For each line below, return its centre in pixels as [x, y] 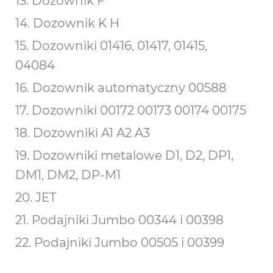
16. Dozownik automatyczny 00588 [121, 88]
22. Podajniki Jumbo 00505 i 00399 [120, 243]
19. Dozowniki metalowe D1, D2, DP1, [124, 155]
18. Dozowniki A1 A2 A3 [83, 133]
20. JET [36, 197]
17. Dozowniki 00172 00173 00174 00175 [131, 110]
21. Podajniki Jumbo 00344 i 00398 [119, 220]
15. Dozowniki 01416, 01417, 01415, [111, 46]
